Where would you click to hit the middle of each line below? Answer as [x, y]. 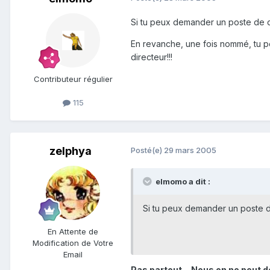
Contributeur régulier [73, 79]
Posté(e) [147, 150]
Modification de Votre [73, 243]
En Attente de [73, 231]
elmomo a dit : [182, 181]
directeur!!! [152, 57]
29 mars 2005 [190, 150]
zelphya [71, 151]
